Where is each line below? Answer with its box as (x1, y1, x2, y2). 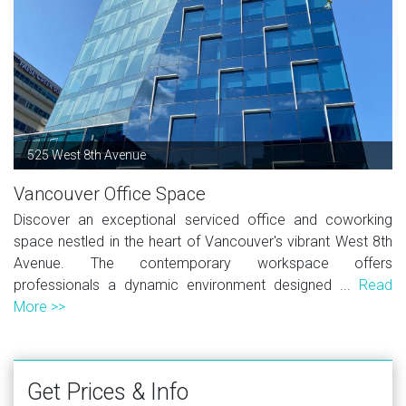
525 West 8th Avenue (27, 147, 146, 162)
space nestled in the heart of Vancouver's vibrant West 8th (14, 232, 392, 250)
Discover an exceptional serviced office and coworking (14, 210, 392, 228)
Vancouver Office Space (14, 182, 206, 205)
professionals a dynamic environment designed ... (14, 275, 359, 294)
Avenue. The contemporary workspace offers (14, 254, 392, 272)
